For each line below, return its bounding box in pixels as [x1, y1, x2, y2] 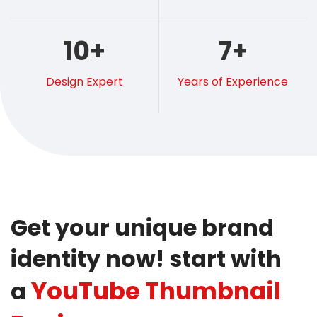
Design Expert [46, 74, 123, 91]
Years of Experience [178, 74, 288, 91]
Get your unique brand [11, 212, 274, 244]
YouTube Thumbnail [31, 274, 281, 309]
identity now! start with [11, 243, 282, 275]
